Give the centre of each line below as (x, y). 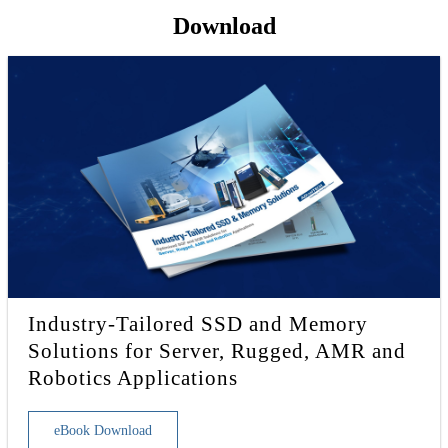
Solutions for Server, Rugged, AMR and (217, 350)
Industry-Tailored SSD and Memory (198, 323)
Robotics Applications (133, 377)
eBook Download (103, 430)
